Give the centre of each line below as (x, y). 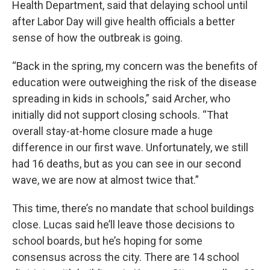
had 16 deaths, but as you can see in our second (127, 164)
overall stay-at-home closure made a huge (112, 131)
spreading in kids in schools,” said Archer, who (121, 99)
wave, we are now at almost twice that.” (105, 180)
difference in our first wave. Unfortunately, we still (130, 148)
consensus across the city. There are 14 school (126, 257)
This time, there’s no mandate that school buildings (133, 209)
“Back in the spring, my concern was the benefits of (135, 66)
